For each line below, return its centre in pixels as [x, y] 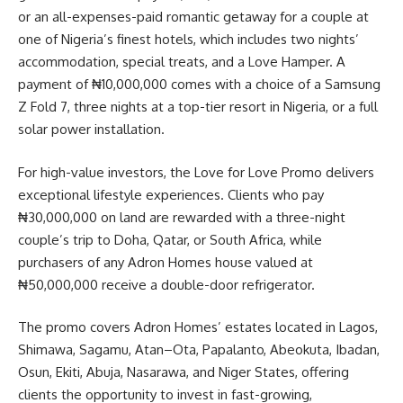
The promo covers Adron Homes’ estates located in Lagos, [198, 327]
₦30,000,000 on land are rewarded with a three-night [182, 217]
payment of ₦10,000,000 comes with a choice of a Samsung [199, 84]
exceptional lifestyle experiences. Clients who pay [171, 194]
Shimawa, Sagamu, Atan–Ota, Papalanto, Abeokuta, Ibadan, [199, 349]
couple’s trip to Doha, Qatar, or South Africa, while [170, 239]
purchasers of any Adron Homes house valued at [166, 262]
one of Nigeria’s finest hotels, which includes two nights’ [188, 39]
